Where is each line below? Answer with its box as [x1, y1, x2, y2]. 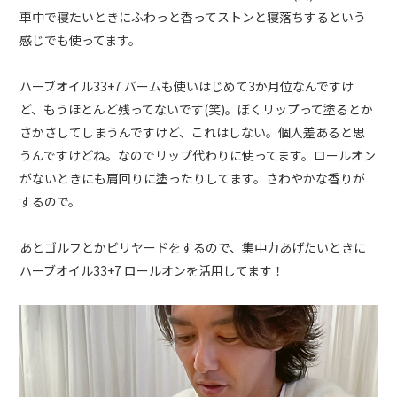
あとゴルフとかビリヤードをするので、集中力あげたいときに [19, 237, 367, 256]
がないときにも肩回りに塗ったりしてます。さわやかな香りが [19, 168, 366, 187]
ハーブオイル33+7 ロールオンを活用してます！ [19, 261, 285, 279]
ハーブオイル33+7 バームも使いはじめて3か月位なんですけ [19, 76, 354, 95]
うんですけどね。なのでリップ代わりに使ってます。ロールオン [19, 145, 377, 164]
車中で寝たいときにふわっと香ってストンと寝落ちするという [19, 7, 367, 26]
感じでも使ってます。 [19, 30, 142, 49]
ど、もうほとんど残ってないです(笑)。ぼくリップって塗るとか [19, 99, 374, 118]
